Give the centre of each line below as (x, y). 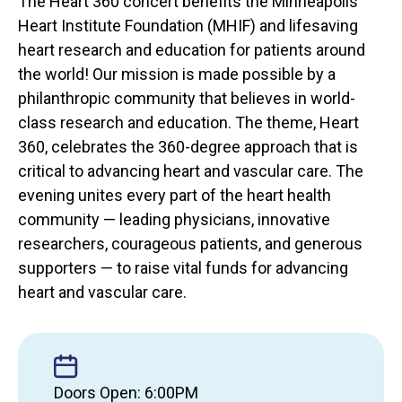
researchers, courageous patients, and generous (190, 243)
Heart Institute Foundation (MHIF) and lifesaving (188, 25)
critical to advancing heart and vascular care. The (191, 170)
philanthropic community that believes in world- (187, 98)
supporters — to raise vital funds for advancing (183, 267)
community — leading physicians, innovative (174, 219)
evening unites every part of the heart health (175, 195)
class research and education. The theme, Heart (188, 122)
